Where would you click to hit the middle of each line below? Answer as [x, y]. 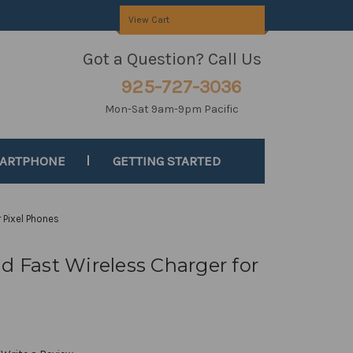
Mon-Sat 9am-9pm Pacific [172, 109]
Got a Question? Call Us [172, 59]
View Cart [149, 20]
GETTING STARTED [167, 161]
